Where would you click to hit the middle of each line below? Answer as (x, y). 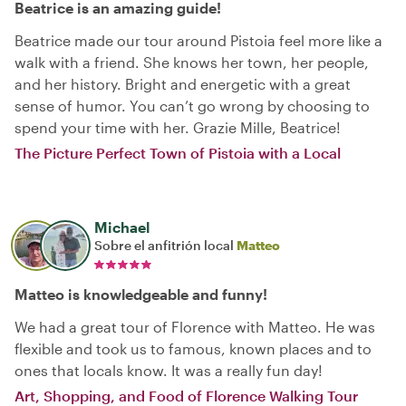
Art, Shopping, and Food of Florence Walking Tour (186, 395)
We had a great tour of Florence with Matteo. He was (195, 326)
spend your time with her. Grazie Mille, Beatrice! (178, 127)
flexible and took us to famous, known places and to (193, 348)
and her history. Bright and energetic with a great (183, 83)
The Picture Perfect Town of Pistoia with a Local (178, 152)
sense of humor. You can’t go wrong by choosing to (192, 105)
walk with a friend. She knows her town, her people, (192, 62)
